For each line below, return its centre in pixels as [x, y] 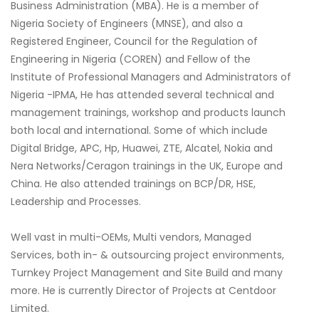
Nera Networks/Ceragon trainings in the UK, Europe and [147, 166]
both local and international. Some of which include [139, 130]
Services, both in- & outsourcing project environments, [147, 255]
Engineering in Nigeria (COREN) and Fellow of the [131, 59]
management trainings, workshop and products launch [148, 113]
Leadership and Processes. [76, 202]
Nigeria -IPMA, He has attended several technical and [142, 95]
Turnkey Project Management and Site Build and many [147, 273]
